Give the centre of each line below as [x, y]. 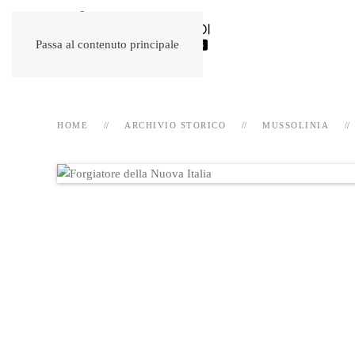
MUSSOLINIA [296, 125]
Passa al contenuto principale [107, 44]
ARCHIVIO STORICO [175, 125]
